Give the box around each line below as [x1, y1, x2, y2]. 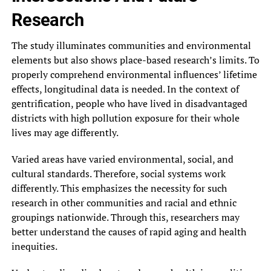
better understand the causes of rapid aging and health [11, 224, 246, 238]
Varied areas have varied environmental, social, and [11, 152, 233, 166]
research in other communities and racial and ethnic [11, 195, 237, 209]
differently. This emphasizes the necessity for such [11, 181, 227, 195]
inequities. [11, 239, 57, 253]
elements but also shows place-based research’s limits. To [11, 53, 260, 67]
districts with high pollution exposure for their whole [11, 111, 240, 125]
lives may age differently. [11, 125, 119, 139]
